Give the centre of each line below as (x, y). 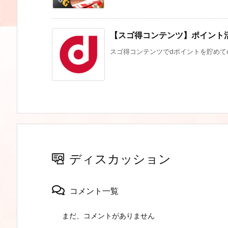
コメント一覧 (94, 191)
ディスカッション (120, 159)
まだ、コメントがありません (108, 216)
